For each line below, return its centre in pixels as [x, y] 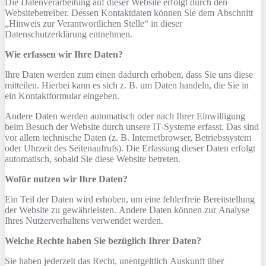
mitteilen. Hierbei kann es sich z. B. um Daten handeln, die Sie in [127, 85]
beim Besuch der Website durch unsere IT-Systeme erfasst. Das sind [132, 127]
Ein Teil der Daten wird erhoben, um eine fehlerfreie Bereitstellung [130, 199]
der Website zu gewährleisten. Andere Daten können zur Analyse [127, 210]
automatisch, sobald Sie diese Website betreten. [93, 159]
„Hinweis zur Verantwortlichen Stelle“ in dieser [94, 23]
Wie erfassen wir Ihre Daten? [64, 54]
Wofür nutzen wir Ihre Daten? [66, 179]
